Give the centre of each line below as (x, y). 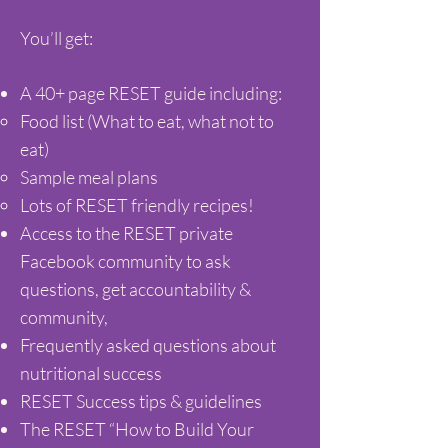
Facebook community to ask (125, 261)
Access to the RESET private (126, 233)
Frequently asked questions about (148, 345)
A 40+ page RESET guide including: (151, 93)
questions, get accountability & (135, 289)
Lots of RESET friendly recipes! (137, 205)
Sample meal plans (89, 177)
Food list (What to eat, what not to (147, 121)
